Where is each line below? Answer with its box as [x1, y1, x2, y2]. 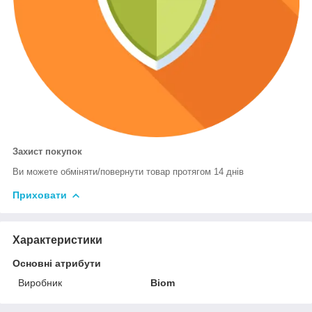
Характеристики [13, 233, 102, 246]
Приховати [13, 189, 67, 201]
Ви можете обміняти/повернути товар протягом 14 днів [13, 166, 244, 177]
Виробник [18, 276, 62, 288]
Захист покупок [13, 146, 82, 157]
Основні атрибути [13, 257, 101, 269]
